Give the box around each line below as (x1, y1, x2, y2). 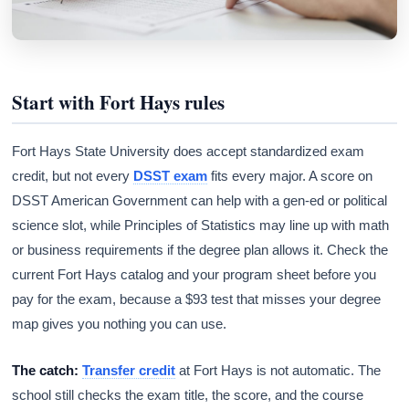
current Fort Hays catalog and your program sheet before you (12, 267, 377, 283)
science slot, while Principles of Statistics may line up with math (12, 217, 390, 234)
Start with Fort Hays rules (12, 89, 225, 117)
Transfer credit (82, 362, 176, 379)
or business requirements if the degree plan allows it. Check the (12, 242, 389, 258)
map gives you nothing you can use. (12, 316, 227, 332)
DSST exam (133, 168, 208, 184)
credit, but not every (12, 168, 134, 184)
